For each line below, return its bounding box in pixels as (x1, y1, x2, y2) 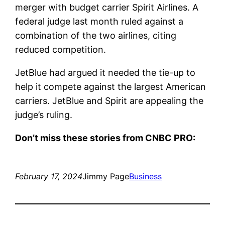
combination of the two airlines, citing (15, 30, 177, 41)
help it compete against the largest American (15, 81, 206, 92)
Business (129, 171, 162, 181)
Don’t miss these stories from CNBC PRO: (15, 132, 196, 143)
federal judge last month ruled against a (15, 16, 184, 27)
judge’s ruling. (15, 109, 73, 120)
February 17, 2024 (15, 171, 83, 181)
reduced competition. (15, 44, 106, 55)
